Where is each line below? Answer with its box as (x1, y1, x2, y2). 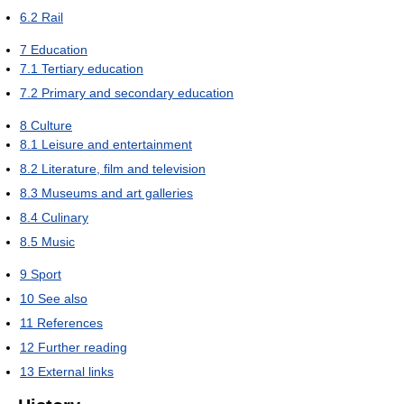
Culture (31, 118, 72, 133)
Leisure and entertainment (41, 137, 192, 152)
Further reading (38, 340, 127, 355)
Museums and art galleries (41, 186, 193, 201)
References (37, 316, 103, 331)
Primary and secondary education (41, 86, 234, 101)
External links (38, 364, 114, 380)
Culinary (41, 210, 88, 225)
